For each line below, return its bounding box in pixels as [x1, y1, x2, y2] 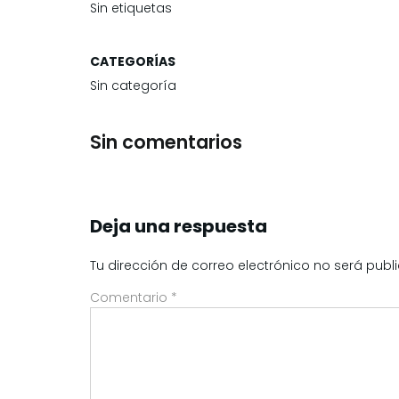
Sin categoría [90, 77, 176, 94]
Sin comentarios [90, 128, 242, 155]
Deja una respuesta [90, 213, 267, 239]
